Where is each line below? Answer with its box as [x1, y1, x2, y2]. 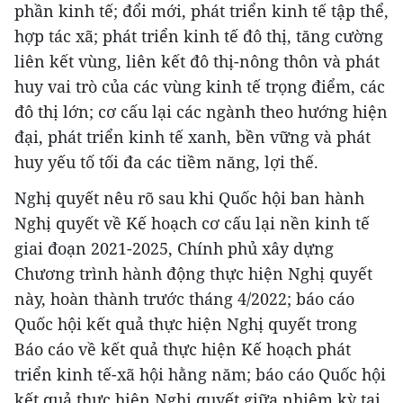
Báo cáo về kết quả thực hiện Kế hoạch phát [14, 337, 351, 360]
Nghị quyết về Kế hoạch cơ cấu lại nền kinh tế [14, 211, 370, 234]
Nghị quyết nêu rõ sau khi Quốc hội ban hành [14, 186, 364, 209]
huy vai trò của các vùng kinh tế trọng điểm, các [14, 75, 385, 97]
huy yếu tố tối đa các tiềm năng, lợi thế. [14, 150, 318, 173]
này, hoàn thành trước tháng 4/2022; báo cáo [14, 287, 354, 309]
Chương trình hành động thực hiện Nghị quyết [14, 262, 372, 284]
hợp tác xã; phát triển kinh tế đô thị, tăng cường [14, 24, 383, 47]
